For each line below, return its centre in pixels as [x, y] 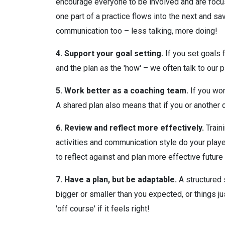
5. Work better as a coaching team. [122, 90]
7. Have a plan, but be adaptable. [116, 179]
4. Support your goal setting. [109, 53]
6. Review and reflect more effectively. [130, 128]
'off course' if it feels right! [102, 208]
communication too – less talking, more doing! [136, 31]
